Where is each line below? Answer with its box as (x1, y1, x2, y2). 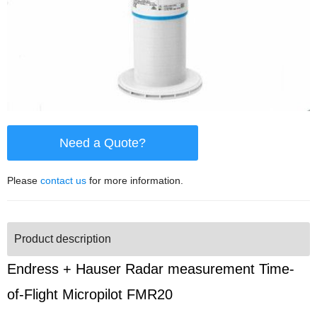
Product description (14, 233, 111, 246)
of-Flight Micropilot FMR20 (7, 287, 173, 303)
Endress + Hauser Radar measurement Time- (7, 261, 294, 277)
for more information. (86, 175, 183, 187)
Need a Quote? (59, 136, 146, 151)
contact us (40, 175, 86, 187)
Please (7, 175, 40, 187)
